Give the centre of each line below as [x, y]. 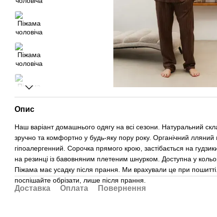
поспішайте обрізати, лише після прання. [80, 180]
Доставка [32, 188]
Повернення [122, 188]
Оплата [74, 188]
